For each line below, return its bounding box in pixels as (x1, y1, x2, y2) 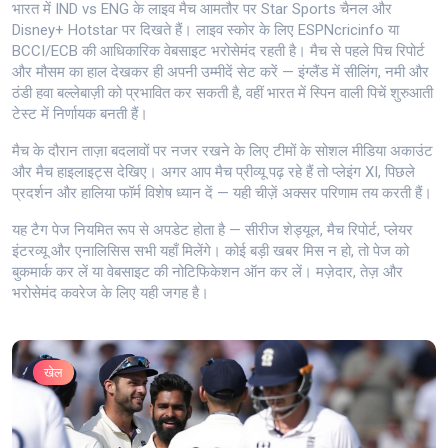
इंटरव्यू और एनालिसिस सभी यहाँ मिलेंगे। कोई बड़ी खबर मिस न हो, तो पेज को (12, 242, 409, 261)
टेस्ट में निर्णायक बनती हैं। (12, 105, 148, 124)
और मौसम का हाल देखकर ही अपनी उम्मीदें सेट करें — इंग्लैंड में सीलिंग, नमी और (12, 63, 429, 82)
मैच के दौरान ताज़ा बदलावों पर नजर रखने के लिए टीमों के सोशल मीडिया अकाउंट (12, 142, 433, 161)
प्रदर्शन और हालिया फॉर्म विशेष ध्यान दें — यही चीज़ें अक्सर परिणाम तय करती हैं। (12, 184, 432, 203)
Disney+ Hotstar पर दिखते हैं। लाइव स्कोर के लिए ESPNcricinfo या (12, 21, 399, 40)
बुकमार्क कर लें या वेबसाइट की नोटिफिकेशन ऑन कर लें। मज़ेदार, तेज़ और (12, 263, 403, 282)
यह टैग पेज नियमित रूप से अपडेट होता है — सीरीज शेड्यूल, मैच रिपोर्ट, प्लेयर (12, 221, 413, 240)
